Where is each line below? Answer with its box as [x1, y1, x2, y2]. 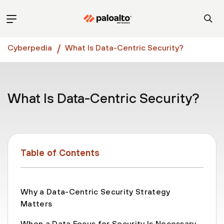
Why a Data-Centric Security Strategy [20, 187, 170, 196]
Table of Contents [20, 147, 99, 158]
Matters [20, 199, 52, 208]
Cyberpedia [7, 43, 52, 52]
